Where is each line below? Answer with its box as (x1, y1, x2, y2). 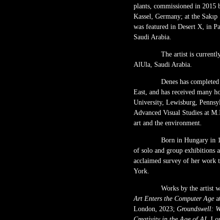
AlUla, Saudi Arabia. (134, 61, 192, 68)
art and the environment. (134, 119, 202, 127)
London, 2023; (134, 205, 177, 213)
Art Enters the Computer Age (134, 195, 214, 202)
